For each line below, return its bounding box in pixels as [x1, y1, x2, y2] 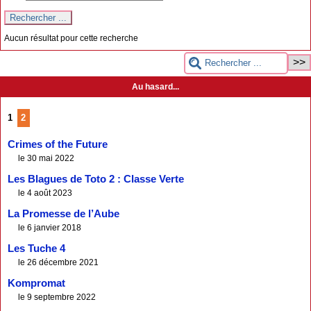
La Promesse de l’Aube [8, 208, 119, 219]
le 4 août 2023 [18, 188, 72, 198]
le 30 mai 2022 [18, 153, 74, 163]
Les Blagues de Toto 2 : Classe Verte [8, 174, 184, 185]
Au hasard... [132, 82, 179, 92]
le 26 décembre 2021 [18, 258, 99, 267]
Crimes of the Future [8, 139, 108, 150]
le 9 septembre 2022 [18, 292, 96, 302]
